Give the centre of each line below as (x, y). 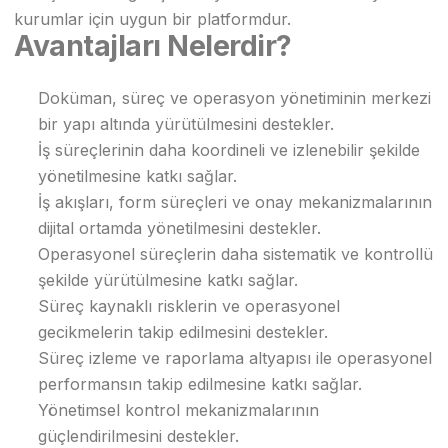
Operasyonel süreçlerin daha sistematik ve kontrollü (235, 254)
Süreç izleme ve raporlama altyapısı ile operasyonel (235, 358)
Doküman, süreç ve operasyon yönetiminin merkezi (234, 98)
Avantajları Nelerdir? (153, 45)
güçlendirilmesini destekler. (138, 436)
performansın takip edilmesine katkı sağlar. (200, 384)
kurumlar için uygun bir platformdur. (152, 19)
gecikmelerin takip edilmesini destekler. (183, 332)
